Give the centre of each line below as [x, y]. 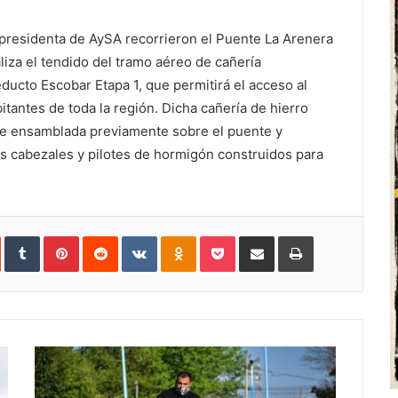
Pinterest [103, 239]
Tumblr [58, 239]
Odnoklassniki [234, 239]
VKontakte [185, 239]
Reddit [135, 239]
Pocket [254, 239]
